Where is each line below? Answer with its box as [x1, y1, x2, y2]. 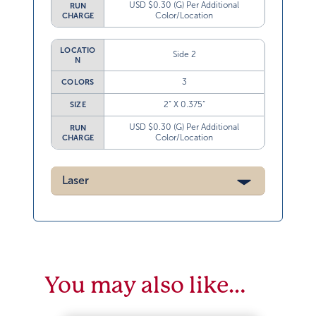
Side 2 [172, 49, 196, 60]
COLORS [61, 78, 95, 87]
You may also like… [44, 272, 246, 299]
